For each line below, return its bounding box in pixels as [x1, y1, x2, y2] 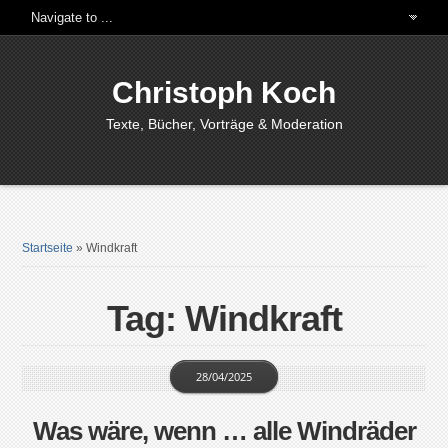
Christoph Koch [112, 76, 336, 109]
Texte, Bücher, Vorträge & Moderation [105, 116, 343, 132]
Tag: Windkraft [106, 298, 342, 339]
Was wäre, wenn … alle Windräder [32, 416, 416, 446]
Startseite [22, 241, 74, 255]
